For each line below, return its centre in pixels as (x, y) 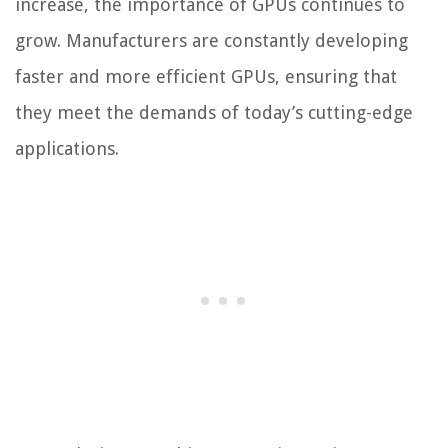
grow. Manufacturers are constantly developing (211, 41)
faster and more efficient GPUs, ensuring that (206, 77)
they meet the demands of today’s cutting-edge (214, 113)
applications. (67, 149)
